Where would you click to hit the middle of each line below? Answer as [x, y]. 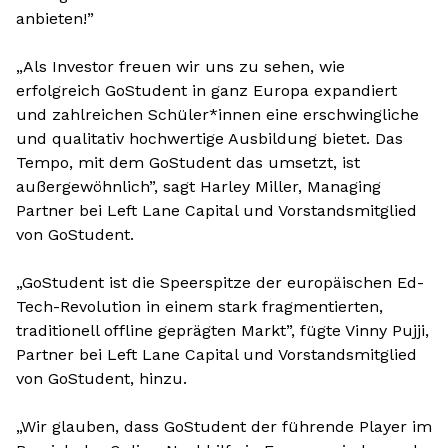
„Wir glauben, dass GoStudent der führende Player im [224, 426]
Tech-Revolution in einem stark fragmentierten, [199, 306]
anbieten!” [55, 18]
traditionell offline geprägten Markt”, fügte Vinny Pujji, [222, 330]
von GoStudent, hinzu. [101, 378]
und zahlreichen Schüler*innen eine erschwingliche [217, 114]
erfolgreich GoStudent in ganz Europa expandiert [206, 90]
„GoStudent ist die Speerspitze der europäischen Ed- [220, 282]
